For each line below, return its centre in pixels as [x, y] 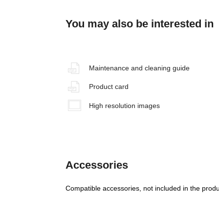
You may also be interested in [140, 24]
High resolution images [124, 105]
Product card [109, 87]
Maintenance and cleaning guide [139, 68]
